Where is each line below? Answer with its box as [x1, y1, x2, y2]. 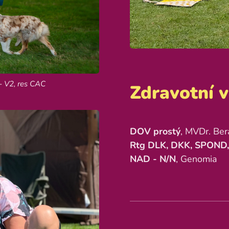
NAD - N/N [130, 153, 176, 166]
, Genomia [176, 153, 217, 166]
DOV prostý [130, 125, 180, 138]
